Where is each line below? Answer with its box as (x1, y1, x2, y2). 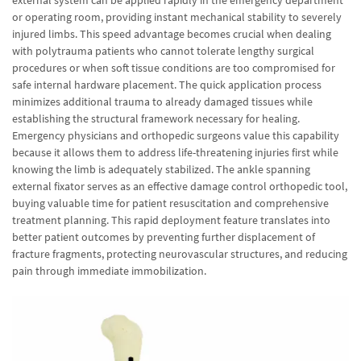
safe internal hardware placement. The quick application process (12, 77, 322, 93)
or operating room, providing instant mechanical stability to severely (12, 10, 342, 25)
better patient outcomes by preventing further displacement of (12, 230, 315, 245)
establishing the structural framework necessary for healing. (12, 111, 300, 127)
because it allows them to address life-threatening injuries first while (12, 145, 338, 160)
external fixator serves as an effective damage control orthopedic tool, (12, 179, 347, 194)
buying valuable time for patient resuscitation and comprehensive (12, 196, 329, 211)
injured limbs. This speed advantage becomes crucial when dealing (12, 27, 331, 42)
